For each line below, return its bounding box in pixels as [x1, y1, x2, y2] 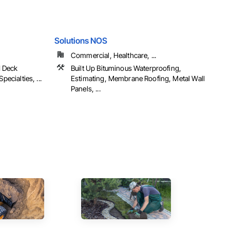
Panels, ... [71, 84, 101, 93]
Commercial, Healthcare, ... [71, 51, 157, 60]
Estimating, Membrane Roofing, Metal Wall [71, 74, 205, 83]
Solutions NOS [54, 35, 107, 46]
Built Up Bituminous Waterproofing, [71, 64, 182, 73]
